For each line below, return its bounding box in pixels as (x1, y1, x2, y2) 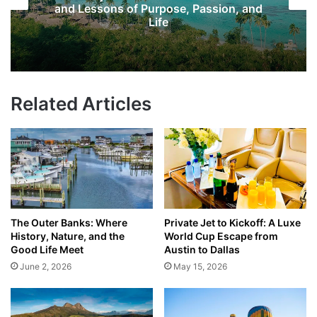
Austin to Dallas (164, 243, 240, 255)
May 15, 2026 (173, 260, 227, 272)
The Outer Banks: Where (11, 216, 127, 229)
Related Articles (11, 93, 151, 115)
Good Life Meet (11, 243, 83, 255)
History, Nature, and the (11, 229, 125, 242)
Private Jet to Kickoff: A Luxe (164, 216, 301, 229)
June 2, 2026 (20, 260, 71, 272)
